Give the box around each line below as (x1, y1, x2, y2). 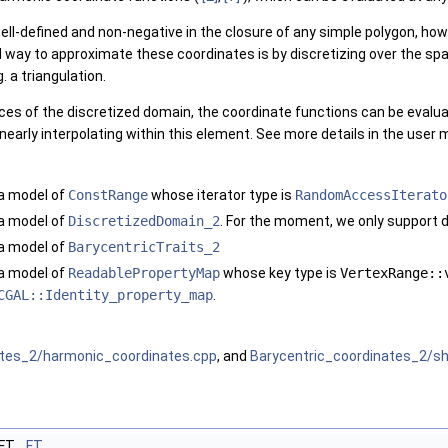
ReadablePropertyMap (68, 264, 220, 281)
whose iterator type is (148, 186, 295, 203)
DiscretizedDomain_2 (68, 212, 220, 229)
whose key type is (220, 264, 340, 281)
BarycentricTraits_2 (68, 238, 220, 255)
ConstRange (68, 186, 148, 203)
